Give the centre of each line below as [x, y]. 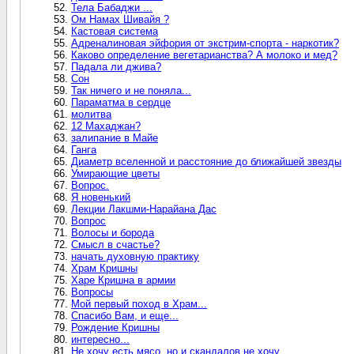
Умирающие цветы [115, 173]
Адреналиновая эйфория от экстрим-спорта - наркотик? [205, 43]
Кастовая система [115, 31]
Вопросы [92, 292]
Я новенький [101, 197]
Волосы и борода [113, 232]
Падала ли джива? [116, 66]
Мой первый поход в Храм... [139, 303]
